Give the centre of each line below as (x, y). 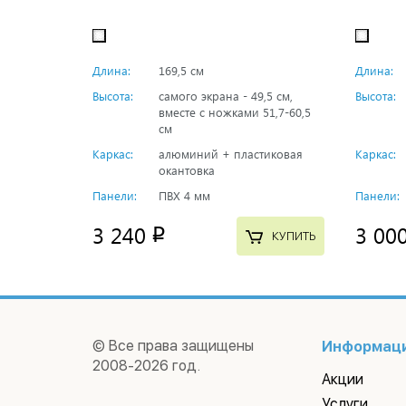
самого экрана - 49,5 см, (226, 95)
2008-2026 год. (146, 365)
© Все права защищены (173, 345)
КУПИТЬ (293, 237)
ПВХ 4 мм (184, 195)
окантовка (187, 169)
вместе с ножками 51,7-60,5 (235, 111)
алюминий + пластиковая (231, 153)
